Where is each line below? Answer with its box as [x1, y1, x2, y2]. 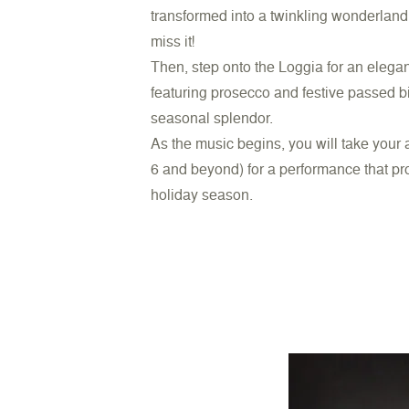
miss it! [151, 31, 195, 51]
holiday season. [151, 184, 254, 204]
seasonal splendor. [151, 108, 274, 128]
